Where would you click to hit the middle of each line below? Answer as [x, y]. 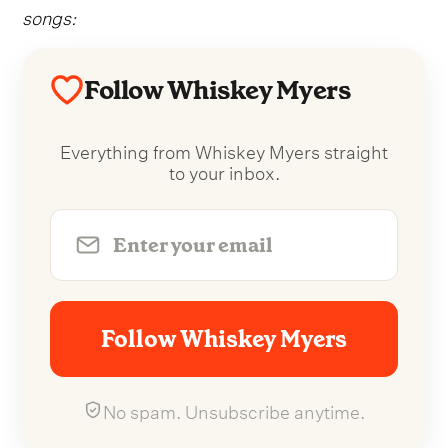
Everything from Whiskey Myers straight [224, 150]
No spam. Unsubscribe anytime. [234, 410]
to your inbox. [224, 171]
